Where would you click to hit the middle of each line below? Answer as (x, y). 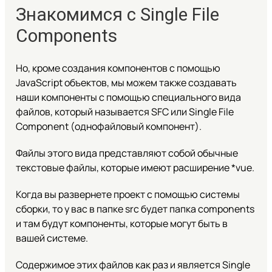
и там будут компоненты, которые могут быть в (121, 223)
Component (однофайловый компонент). (108, 126)
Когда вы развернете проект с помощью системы (127, 194)
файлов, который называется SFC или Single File (124, 111)
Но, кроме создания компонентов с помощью (118, 68)
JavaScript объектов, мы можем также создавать (126, 82)
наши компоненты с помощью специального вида (128, 97)
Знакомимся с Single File (117, 14)
